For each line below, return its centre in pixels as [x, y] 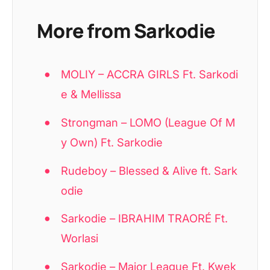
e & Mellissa [91, 94]
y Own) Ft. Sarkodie [112, 142]
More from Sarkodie [126, 31]
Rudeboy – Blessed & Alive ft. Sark [149, 170]
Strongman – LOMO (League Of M [148, 122]
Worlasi [80, 238]
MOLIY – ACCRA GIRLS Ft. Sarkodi [150, 74]
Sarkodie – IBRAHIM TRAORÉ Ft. [145, 218]
